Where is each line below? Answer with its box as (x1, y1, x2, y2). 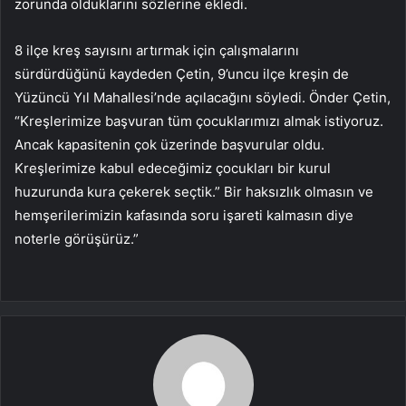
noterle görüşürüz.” (14, 229, 139, 247)
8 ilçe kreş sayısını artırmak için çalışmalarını (14, 41, 299, 59)
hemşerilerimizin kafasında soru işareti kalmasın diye (14, 206, 353, 224)
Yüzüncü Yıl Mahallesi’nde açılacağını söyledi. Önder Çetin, (14, 88, 391, 106)
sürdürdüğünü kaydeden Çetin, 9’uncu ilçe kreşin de (14, 64, 349, 82)
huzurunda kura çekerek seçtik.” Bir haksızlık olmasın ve (14, 182, 373, 200)
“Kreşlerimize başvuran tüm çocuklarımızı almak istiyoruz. (14, 111, 383, 130)
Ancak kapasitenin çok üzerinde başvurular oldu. (14, 135, 324, 153)
